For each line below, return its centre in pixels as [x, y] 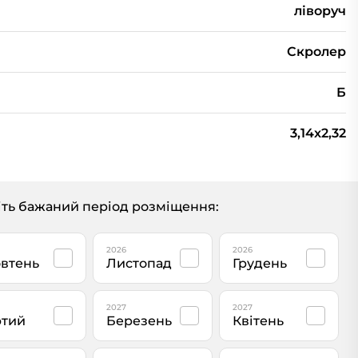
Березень [139, 321]
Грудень [260, 263]
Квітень [258, 321]
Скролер [316, 52]
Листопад [139, 263]
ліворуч [320, 11]
